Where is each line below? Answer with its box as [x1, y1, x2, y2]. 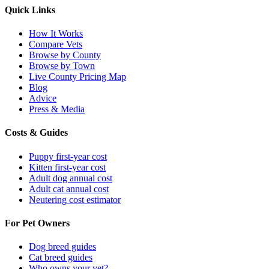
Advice [29, 93, 56, 104]
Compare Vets [29, 39, 82, 50]
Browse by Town [29, 61, 95, 71]
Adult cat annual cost [29, 183, 109, 194]
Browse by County [29, 50, 101, 61]
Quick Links [5, 4, 55, 15]
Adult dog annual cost [29, 172, 112, 183]
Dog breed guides [29, 241, 96, 252]
